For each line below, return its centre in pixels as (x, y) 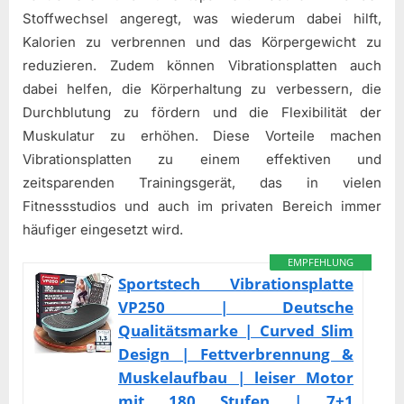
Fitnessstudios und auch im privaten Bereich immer (202, 207)
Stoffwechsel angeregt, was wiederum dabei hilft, (202, 19)
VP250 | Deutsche (236, 307)
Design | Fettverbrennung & (236, 353)
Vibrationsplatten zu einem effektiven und (202, 160)
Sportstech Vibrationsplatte (236, 283)
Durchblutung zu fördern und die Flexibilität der (202, 113)
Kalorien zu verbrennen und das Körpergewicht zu (202, 42)
